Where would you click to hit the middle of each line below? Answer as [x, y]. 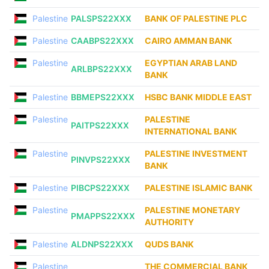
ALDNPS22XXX [102, 244]
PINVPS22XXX [101, 159]
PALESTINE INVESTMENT [196, 153]
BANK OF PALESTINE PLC [196, 18]
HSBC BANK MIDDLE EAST [198, 97]
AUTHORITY [169, 222]
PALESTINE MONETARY [192, 210]
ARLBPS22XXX [101, 69]
